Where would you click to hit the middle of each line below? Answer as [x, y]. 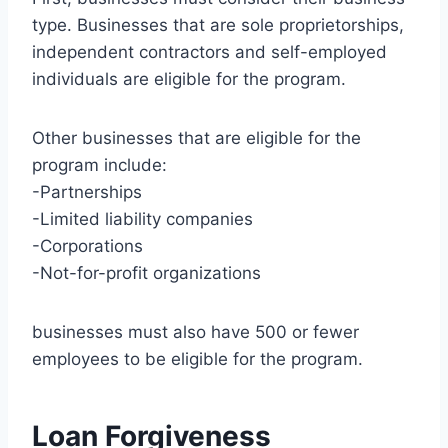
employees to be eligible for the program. [197, 359]
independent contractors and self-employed [209, 52]
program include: [99, 165]
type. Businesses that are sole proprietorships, [218, 25]
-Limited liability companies [142, 219]
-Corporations [87, 246]
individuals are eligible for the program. [189, 79]
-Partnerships [87, 192]
